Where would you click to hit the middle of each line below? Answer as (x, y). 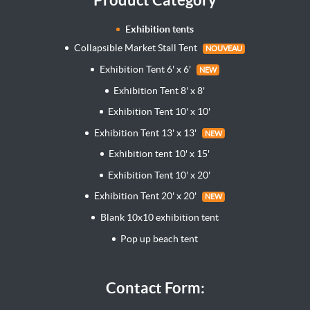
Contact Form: (155, 288)
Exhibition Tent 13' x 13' (145, 133)
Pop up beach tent (159, 238)
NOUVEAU (224, 49)
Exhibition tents (159, 29)
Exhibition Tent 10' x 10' (159, 112)
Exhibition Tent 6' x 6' (145, 69)
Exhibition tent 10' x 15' (159, 154)
